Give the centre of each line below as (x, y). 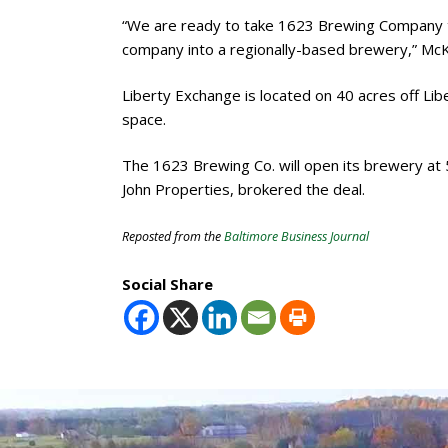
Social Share (167, 283)
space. (144, 118)
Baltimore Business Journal (296, 236)
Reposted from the (173, 236)
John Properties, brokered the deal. (243, 188)
